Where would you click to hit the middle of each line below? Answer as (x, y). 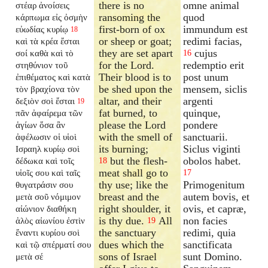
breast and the (129, 197)
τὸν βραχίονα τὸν (48, 89)
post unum (206, 77)
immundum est (216, 29)
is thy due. (123, 220)
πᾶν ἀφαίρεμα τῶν (49, 112)
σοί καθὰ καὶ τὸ (45, 53)
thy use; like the (134, 185)
